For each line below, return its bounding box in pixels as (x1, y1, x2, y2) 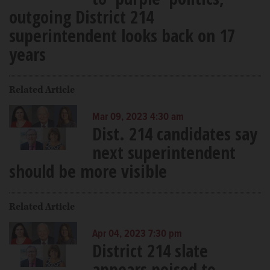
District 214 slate (92, 238, 208, 262)
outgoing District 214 (9, 4, 154, 28)
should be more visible (9, 159, 167, 183)
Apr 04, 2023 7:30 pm (92, 227, 182, 241)
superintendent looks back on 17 (9, 23, 235, 47)
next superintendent (92, 140, 236, 164)
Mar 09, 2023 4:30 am (92, 110, 184, 124)
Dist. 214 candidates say (92, 121, 257, 145)
